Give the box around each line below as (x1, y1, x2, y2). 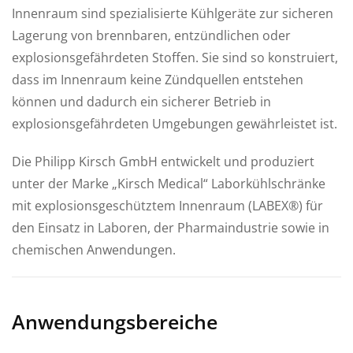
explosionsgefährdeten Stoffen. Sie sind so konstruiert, (12, 48, 338, 66)
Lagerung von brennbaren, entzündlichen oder (12, 26, 291, 44)
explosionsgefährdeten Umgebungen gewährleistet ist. (12, 114, 337, 132)
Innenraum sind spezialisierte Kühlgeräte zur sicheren (12, 4, 333, 22)
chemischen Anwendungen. (12, 240, 176, 258)
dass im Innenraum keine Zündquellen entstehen (12, 70, 303, 88)
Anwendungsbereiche (12, 307, 217, 335)
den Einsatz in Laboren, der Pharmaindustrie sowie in (12, 218, 329, 236)
